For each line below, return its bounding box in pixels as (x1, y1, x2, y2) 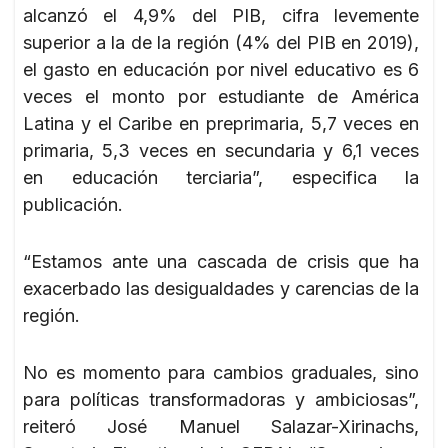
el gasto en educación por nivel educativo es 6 (23, 58, 419, 80)
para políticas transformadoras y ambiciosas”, (23, 388, 419, 410)
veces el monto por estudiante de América (23, 85, 419, 107)
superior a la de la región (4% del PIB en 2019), (23, 31, 419, 53)
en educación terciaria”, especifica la (23, 166, 419, 188)
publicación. (23, 193, 123, 215)
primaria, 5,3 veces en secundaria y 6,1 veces (23, 139, 419, 161)
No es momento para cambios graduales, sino (23, 361, 419, 383)
